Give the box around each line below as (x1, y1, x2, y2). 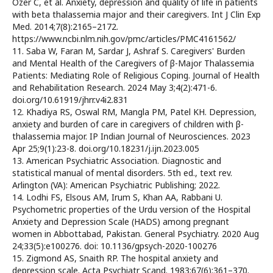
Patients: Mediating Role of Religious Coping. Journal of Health (12, 69, 260, 82)
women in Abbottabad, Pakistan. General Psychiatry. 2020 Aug (12, 228, 259, 240)
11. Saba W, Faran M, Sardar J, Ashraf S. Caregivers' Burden (12, 45, 245, 57)
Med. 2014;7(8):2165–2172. (12, 21, 118, 33)
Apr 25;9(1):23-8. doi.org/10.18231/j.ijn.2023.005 (12, 143, 199, 155)
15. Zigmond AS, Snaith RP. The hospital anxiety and (12, 252, 218, 264)
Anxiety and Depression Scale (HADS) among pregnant (12, 216, 229, 228)
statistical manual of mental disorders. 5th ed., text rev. (12, 167, 232, 179)
